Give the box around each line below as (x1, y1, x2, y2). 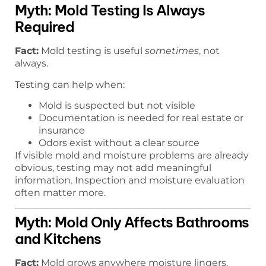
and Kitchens (15, 229, 101, 248)
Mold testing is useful (39, 45, 145, 57)
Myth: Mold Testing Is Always (15, 1, 205, 20)
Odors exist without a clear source (39, 137, 199, 149)
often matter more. (15, 187, 106, 199)
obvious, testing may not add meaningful (15, 162, 211, 174)
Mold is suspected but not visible (39, 100, 195, 112)
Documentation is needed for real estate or (39, 112, 243, 124)
